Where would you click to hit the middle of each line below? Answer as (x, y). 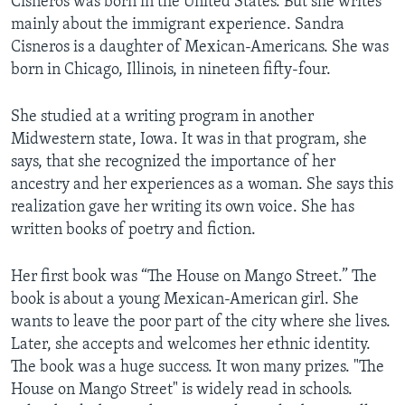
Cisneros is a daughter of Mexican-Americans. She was (200, 47)
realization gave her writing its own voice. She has (183, 207)
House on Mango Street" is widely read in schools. (182, 390)
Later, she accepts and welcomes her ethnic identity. (191, 344)
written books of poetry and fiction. (133, 230)
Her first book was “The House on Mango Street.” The (194, 277)
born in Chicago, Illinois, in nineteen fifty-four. (171, 70)
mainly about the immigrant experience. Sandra (178, 24)
